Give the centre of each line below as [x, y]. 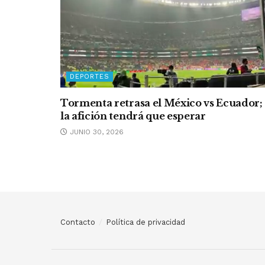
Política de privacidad [146, 222]
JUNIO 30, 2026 [96, 132]
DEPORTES [90, 77]
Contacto [78, 222]
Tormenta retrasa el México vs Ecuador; [161, 103]
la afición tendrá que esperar [133, 116]
